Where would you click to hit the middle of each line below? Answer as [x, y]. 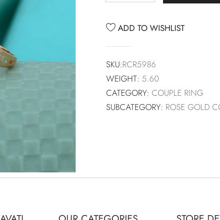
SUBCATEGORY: [135, 107]
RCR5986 [139, 64]
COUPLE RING [178, 93]
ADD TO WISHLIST [150, 28]
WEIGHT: [123, 78]
